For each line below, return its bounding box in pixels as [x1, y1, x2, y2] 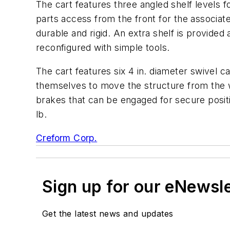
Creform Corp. [36, 132, 98, 143]
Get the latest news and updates [42, 208, 174, 219]
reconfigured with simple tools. [36, 42, 170, 53]
